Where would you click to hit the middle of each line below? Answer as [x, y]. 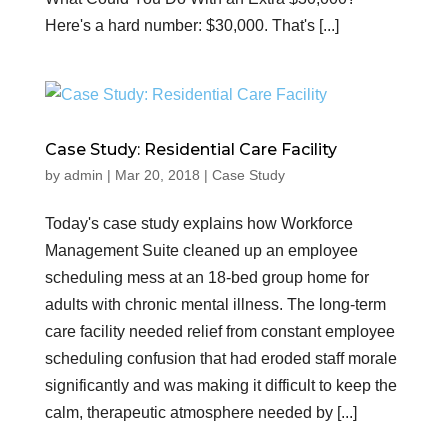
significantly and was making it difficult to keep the [220, 385]
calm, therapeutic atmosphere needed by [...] [200, 412]
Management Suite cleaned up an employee [201, 250]
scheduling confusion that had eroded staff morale [220, 358]
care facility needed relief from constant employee [219, 331]
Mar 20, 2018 [157, 175]
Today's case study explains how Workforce [198, 223]
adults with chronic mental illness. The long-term [215, 304]
